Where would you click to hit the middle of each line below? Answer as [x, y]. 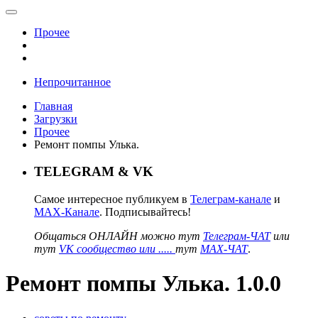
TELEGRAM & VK [94, 172]
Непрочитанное [72, 82]
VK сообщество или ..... [117, 248]
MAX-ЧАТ [224, 248]
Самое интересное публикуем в [112, 199]
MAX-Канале [67, 212]
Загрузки [56, 119]
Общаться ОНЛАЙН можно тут [119, 236]
